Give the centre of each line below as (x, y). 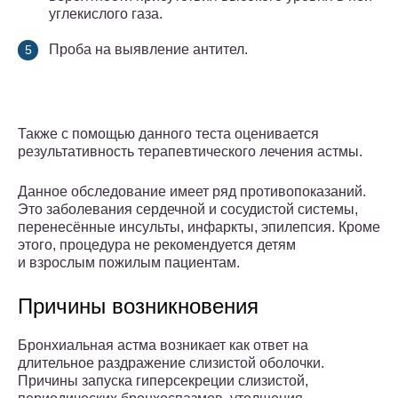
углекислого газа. (106, 14)
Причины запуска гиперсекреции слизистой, (163, 381)
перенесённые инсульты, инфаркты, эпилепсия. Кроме (199, 227)
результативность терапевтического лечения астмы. (190, 152)
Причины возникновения (138, 306)
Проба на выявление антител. (148, 50)
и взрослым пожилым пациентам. (129, 263)
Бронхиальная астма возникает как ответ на (163, 346)
